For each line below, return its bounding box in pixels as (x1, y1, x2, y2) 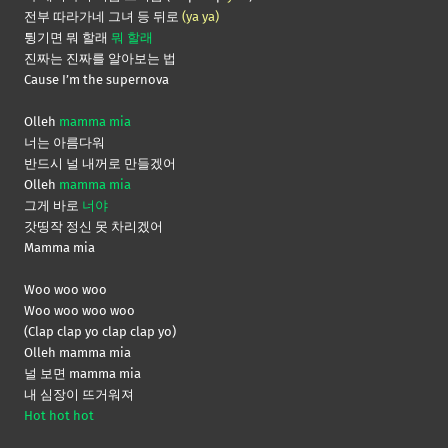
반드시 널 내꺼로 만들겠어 (24, 156, 176, 172)
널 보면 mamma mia (24, 366, 141, 382)
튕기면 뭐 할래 (24, 30, 111, 46)
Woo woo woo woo (24, 303, 135, 319)
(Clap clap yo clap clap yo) (24, 324, 176, 340)
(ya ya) (182, 9, 219, 25)
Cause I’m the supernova (24, 72, 169, 88)
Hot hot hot (24, 408, 94, 424)
